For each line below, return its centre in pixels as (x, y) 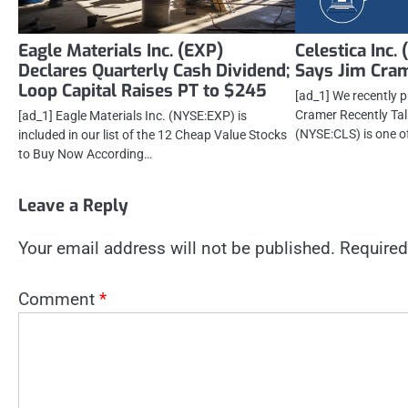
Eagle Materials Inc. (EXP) (121, 50)
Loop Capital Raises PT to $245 (143, 90)
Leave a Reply (73, 205)
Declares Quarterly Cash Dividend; (154, 70)
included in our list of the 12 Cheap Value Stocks (153, 134)
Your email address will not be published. (177, 248)
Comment (59, 300)
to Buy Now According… (85, 153)
